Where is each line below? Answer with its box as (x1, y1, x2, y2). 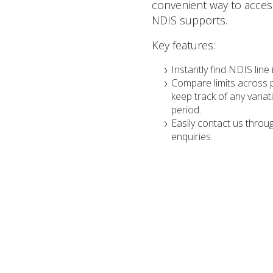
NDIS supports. (152, 12, 228, 27)
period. (171, 102, 202, 116)
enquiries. (171, 129, 213, 143)
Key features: (152, 37, 216, 52)
